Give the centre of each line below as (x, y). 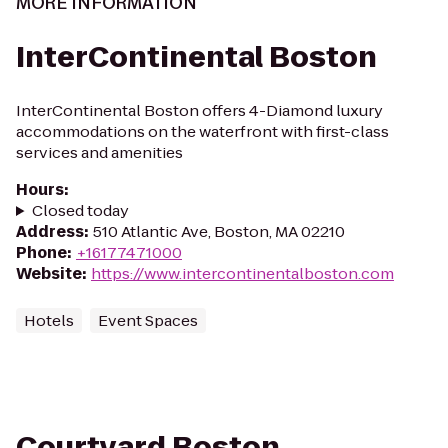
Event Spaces (148, 320)
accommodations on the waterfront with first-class (202, 131)
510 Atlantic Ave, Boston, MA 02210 (219, 231)
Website (49, 273)
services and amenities (99, 152)
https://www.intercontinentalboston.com (242, 273)
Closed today (80, 210)
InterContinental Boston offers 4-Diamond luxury (199, 110)
